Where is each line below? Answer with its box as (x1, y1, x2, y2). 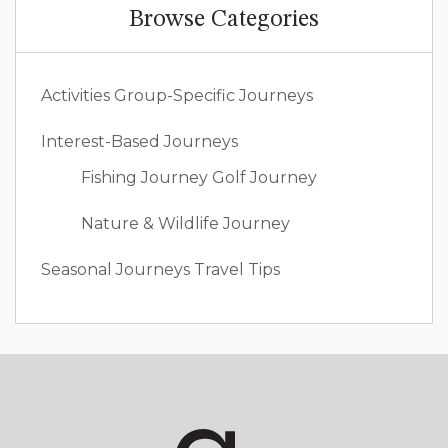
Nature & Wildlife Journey (81, 213, 290, 233)
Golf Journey (212, 167, 317, 187)
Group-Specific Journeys (114, 85, 313, 105)
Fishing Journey (81, 167, 208, 187)
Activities (41, 85, 110, 105)
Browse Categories (129, 7, 319, 32)
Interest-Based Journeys (41, 131, 238, 151)
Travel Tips (194, 259, 280, 279)
